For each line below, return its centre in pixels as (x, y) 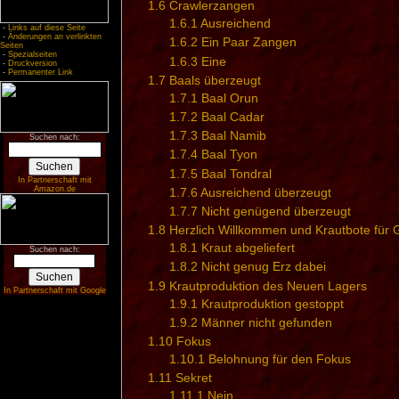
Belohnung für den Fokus (279, 359)
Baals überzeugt (215, 80)
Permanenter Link (41, 72)
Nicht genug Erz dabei (263, 267)
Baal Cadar (232, 117)
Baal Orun (229, 98)
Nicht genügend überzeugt (276, 212)
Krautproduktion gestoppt (272, 303)
